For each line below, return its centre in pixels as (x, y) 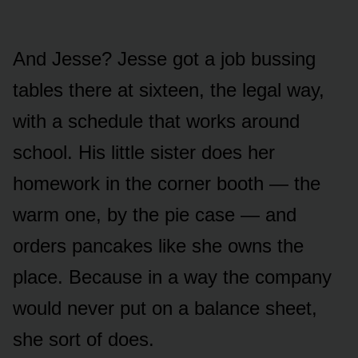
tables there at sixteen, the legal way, (169, 90)
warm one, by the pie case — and (155, 215)
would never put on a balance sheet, (165, 308)
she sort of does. (84, 340)
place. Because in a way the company (172, 277)
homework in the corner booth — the (167, 184)
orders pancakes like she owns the (158, 246)
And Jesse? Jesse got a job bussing (164, 59)
